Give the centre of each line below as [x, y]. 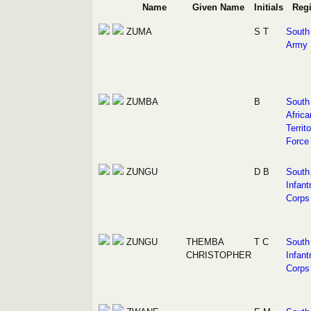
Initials [268, 7]
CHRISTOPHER [218, 255]
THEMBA [204, 242]
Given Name [218, 7]
